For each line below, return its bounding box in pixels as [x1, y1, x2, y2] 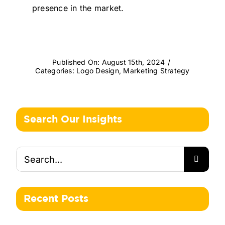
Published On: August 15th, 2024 [52, 58, 165, 67]
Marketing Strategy [123, 66, 190, 75]
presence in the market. [32, 3, 124, 14]
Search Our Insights [23, 115, 122, 125]
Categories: [35, 66, 77, 75]
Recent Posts [23, 194, 88, 204]
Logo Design [76, 66, 119, 75]
